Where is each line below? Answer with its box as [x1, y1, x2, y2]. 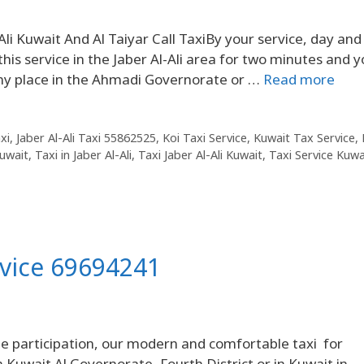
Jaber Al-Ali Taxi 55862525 [15, 130, 156, 146]
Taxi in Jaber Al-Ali [35, 147, 132, 163]
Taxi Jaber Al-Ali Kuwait [138, 147, 262, 163]
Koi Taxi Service [162, 130, 247, 146]
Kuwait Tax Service [253, 130, 355, 146]
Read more [263, 69, 335, 89]
